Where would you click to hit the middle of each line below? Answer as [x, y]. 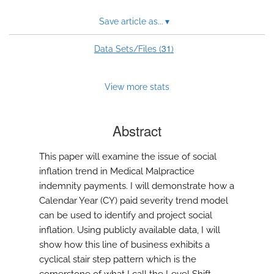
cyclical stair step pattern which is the [118, 260]
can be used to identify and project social [126, 216]
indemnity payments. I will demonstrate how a [137, 186]
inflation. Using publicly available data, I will [130, 230]
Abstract [137, 131]
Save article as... [131, 22]
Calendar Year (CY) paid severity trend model [134, 201]
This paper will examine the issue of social [128, 157]
